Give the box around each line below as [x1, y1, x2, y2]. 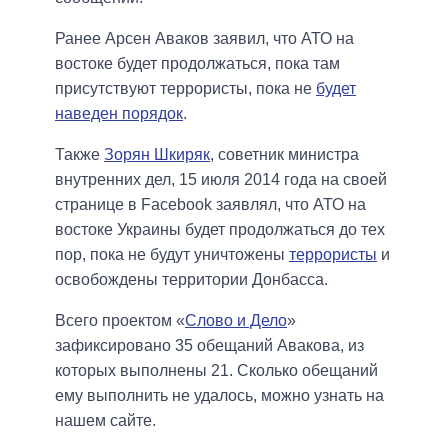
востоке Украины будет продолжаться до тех [55, 220, 385, 238]
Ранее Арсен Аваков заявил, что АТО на [55, 29, 354, 47]
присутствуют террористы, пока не [55, 79, 316, 97]
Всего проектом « [55, 311, 185, 329]
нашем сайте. [55, 411, 156, 429]
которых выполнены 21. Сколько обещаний [55, 361, 378, 379]
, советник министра [210, 145, 359, 163]
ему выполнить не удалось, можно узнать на [55, 386, 384, 404]
